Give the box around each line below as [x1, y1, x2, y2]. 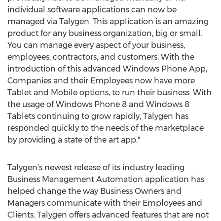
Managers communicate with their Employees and [7, 198, 202, 208]
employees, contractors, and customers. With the [7, 52, 194, 62]
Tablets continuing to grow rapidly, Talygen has [7, 111, 188, 121]
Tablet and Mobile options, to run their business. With [7, 88, 212, 97]
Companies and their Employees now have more [7, 76, 195, 85]
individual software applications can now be [7, 5, 177, 14]
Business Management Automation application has [7, 175, 204, 184]
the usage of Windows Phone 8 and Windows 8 [7, 100, 189, 109]
